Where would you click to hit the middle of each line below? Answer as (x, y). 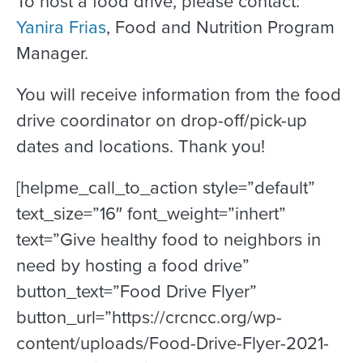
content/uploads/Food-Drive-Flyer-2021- (173, 344)
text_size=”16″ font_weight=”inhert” (151, 214)
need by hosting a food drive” (133, 266)
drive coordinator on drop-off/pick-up (162, 121)
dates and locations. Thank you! (141, 147)
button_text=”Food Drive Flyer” (137, 292)
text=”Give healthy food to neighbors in (169, 240)
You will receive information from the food (179, 95)
